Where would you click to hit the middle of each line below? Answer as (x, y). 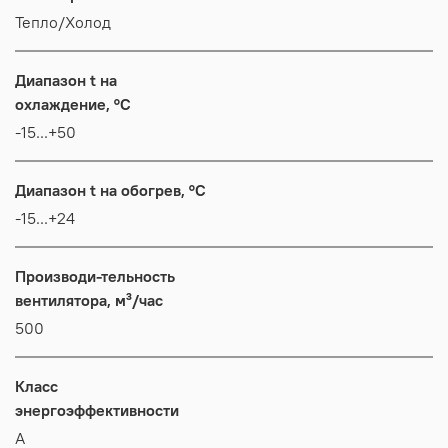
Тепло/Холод (63, 21)
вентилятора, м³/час (89, 299)
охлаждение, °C (73, 103)
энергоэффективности (97, 409)
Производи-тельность (95, 275)
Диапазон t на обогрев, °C (110, 189)
